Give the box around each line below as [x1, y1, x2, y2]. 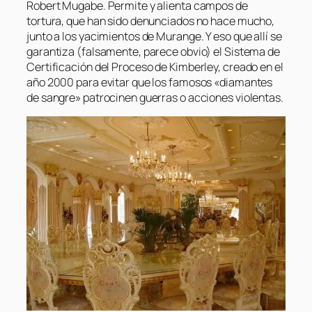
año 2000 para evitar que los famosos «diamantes [26, 74, 273, 90]
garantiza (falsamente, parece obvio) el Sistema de [26, 43, 280, 59]
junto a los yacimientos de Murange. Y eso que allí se [26, 28, 282, 44]
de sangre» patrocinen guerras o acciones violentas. [26, 89, 283, 105]
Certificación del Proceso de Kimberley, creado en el [26, 58, 283, 75]
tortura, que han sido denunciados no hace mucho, [26, 13, 275, 29]
